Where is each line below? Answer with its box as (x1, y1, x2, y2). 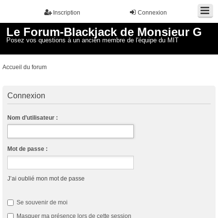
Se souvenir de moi (15, 199, 68, 206)
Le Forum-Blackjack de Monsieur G (6, 25, 202, 39)
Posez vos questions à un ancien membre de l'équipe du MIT (6, 36, 179, 44)
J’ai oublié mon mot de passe (7, 175, 85, 182)
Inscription (53, 9, 80, 16)
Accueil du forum (2, 63, 47, 71)
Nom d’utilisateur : (7, 114, 58, 121)
